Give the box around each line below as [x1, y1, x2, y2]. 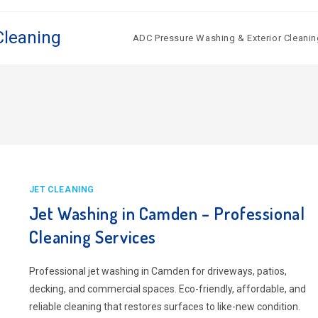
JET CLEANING [28, 185, 95, 194]
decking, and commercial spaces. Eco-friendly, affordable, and [28, 283, 306, 295]
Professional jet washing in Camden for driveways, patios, [28, 265, 287, 277]
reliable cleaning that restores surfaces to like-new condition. [28, 301, 300, 312]
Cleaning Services [28, 226, 157, 248]
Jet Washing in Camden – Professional [28, 202, 305, 224]
